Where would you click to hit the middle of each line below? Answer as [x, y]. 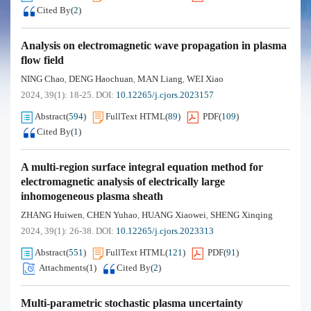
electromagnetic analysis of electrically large [123, 182]
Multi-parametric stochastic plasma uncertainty [132, 303]
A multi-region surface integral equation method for [142, 167]
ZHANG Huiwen [52, 215]
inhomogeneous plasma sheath [92, 196]
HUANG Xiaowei [174, 215]
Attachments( [64, 268]
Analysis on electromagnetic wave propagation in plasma [154, 45]
